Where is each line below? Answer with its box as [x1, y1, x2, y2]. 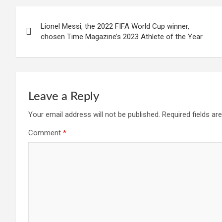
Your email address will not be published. [28, 110, 160, 119]
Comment [28, 128, 63, 137]
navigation [15, 28, 89, 44]
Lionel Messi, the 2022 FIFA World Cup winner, [41, 21, 189, 31]
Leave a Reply [28, 90, 99, 103]
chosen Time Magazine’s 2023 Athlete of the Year [41, 32, 203, 41]
